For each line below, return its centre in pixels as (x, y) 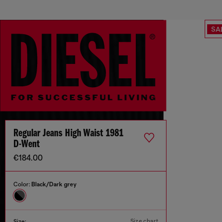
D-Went (27, 145)
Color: (22, 185)
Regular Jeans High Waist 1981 (68, 134)
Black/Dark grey (54, 185)
